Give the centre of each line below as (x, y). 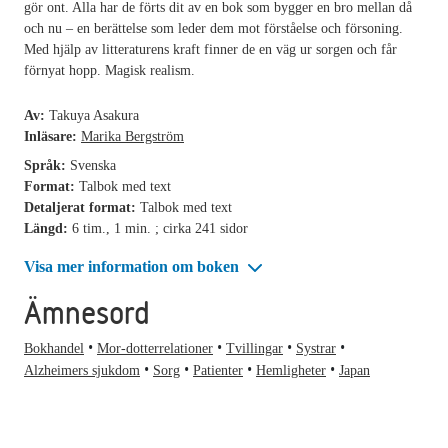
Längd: (48, 228)
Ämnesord (87, 313)
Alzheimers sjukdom (82, 371)
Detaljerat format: (82, 207)
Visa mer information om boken (133, 266)
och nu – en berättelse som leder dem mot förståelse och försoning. (213, 28)
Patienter (218, 371)
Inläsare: (52, 136)
